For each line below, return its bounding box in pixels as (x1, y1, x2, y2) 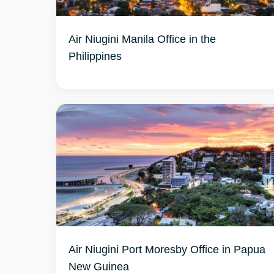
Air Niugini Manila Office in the (68, 32, 216, 45)
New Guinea (68, 259, 129, 273)
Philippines (68, 49, 122, 62)
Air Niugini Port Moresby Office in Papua (68, 242, 265, 256)
